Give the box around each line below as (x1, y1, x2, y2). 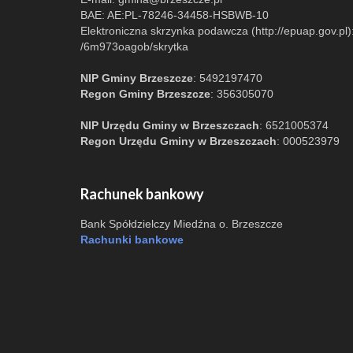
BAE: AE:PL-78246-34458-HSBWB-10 (80, 8, 269, 21)
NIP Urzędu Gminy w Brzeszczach (80, 118, 259, 132)
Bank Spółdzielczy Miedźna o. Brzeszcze (80, 217, 283, 230)
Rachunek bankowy (80, 184, 204, 203)
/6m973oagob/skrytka (80, 39, 188, 53)
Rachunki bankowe (80, 232, 184, 246)
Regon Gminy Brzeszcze (80, 87, 210, 100)
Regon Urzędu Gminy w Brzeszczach (80, 134, 277, 147)
